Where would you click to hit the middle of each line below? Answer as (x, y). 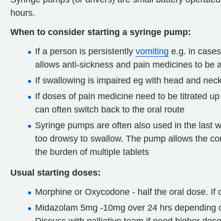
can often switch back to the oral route (110, 110)
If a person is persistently (85, 51)
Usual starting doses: (55, 173)
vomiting (152, 51)
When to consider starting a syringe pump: (101, 32)
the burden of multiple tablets (92, 152)
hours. (23, 13)
